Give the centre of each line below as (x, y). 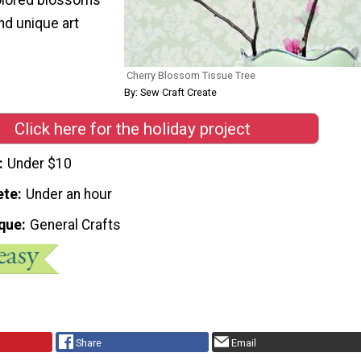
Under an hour (69, 194)
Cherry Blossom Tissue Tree (191, 75)
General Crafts (76, 224)
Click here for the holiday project (132, 129)
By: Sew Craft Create (170, 92)
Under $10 (40, 164)
